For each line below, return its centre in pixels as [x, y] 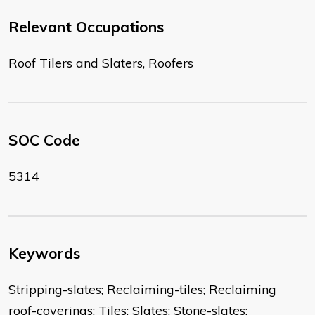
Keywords [44, 253]
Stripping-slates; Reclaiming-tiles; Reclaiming [142, 290]
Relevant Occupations [86, 27]
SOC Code [44, 140]
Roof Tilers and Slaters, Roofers [101, 63]
